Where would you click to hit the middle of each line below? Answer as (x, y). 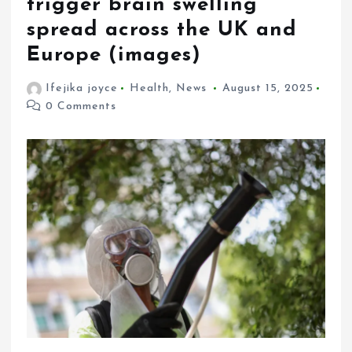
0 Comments (79, 107)
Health (149, 89)
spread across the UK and (162, 31)
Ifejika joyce (81, 89)
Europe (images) (114, 56)
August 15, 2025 (268, 89)
